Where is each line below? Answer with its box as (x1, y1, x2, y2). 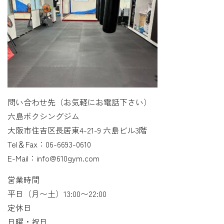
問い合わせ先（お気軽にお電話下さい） (7, 95, 151, 108)
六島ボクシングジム (7, 109, 79, 122)
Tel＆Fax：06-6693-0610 (7, 137, 91, 150)
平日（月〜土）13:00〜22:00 (7, 187, 106, 199)
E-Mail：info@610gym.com (7, 151, 99, 164)
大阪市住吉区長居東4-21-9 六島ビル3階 (7, 123, 147, 136)
